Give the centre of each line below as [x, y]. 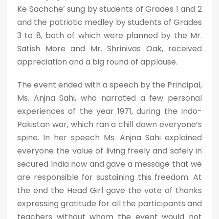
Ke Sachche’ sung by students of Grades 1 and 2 [109, 9]
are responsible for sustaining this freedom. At [109, 177]
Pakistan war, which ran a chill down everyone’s [109, 124]
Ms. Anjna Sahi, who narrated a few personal [109, 98]
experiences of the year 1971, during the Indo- [109, 111]
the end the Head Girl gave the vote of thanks [109, 190]
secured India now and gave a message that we [109, 164]
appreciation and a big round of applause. [97, 62]
